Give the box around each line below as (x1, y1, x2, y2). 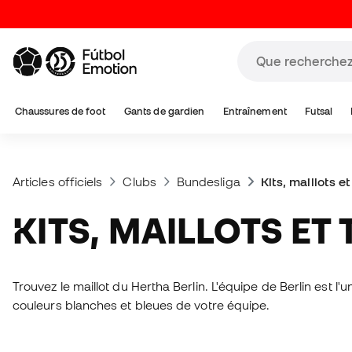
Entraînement (222, 105, 287, 117)
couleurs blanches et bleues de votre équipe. (13, 298, 270, 312)
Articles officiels (13, 174, 103, 189)
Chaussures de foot (15, 105, 106, 117)
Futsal (305, 105, 332, 117)
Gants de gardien (124, 105, 205, 117)
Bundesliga (176, 174, 240, 189)
